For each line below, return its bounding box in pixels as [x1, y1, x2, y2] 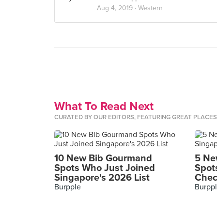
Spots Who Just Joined [54, 162, 155, 174]
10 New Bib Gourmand [54, 153, 152, 164]
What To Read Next [54, 99, 154, 113]
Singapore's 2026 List [54, 172, 150, 184]
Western [138, 4, 163, 12]
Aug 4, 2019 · [97, 4, 138, 12]
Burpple [54, 182, 81, 192]
